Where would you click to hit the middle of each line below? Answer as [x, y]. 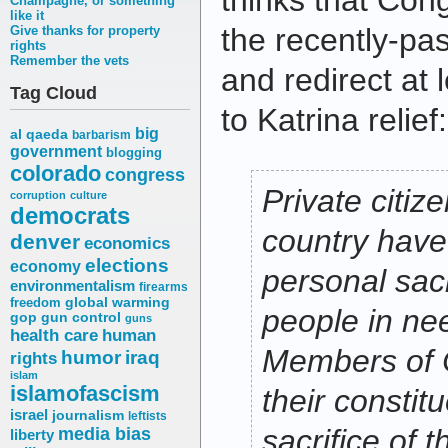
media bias [104, 434]
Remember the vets [69, 61]
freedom [35, 303]
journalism [88, 415]
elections [127, 265]
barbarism [101, 135]
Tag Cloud [53, 93]
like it [27, 16]
